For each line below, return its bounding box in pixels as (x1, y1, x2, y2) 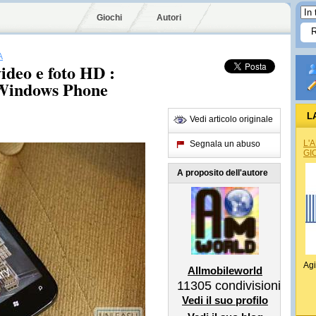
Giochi (97, 13, 122, 23)
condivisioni (212, 279, 281, 293)
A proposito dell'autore (177, 168, 268, 178)
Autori (157, 13, 181, 23)
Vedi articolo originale (190, 114, 273, 124)
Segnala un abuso (190, 139, 260, 149)
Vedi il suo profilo (182, 294, 268, 306)
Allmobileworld (188, 265, 262, 276)
